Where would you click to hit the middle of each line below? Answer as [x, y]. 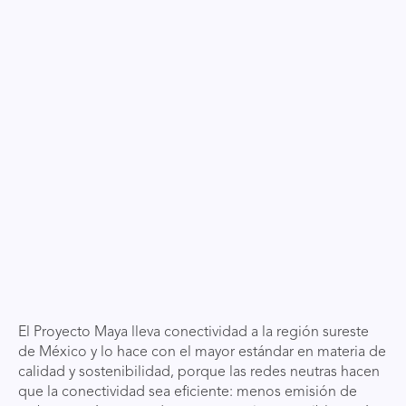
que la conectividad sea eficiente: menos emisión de [188, 392]
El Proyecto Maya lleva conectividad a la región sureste [193, 333]
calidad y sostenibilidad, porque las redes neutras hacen [199, 372]
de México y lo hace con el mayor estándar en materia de [202, 353]
